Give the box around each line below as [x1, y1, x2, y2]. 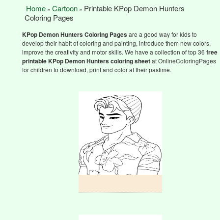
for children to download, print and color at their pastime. [22, 65, 171, 74]
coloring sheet [110, 56, 150, 65]
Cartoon [52, 3, 78, 13]
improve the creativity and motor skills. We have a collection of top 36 [22, 48, 206, 56]
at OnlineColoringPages [150, 56, 216, 65]
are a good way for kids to [127, 30, 197, 38]
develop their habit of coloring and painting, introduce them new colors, [22, 39, 211, 47]
